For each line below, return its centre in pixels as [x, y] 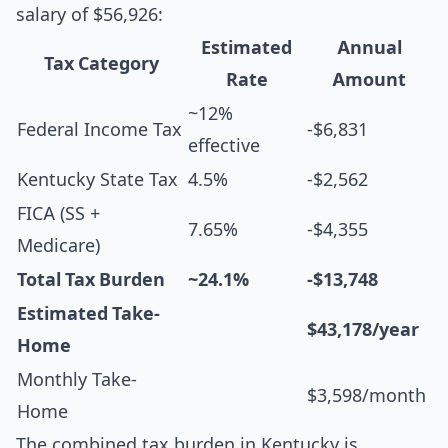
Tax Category [101, 63]
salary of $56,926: [89, 14]
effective [224, 145]
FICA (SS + [58, 213]
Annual [369, 47]
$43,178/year [363, 329]
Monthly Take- [77, 379]
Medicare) [58, 245]
